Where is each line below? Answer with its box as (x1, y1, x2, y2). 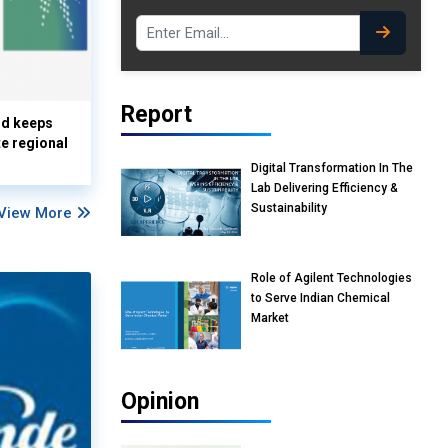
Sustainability (251, 201, 327, 216)
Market (251, 311, 289, 326)
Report (121, 101, 192, 129)
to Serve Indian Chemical (251, 291, 390, 306)
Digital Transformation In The (251, 161, 413, 176)
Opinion (121, 388, 199, 416)
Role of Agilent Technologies (251, 271, 412, 286)
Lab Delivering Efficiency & (251, 181, 398, 196)
